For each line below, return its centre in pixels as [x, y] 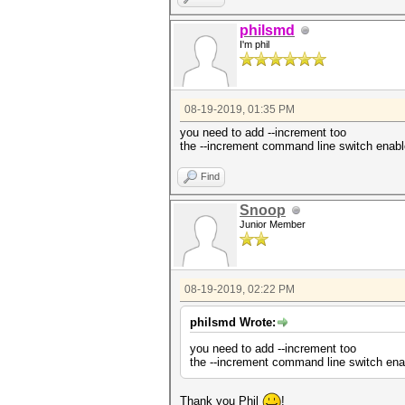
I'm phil [254, 44]
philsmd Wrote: [233, 322]
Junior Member [273, 224]
